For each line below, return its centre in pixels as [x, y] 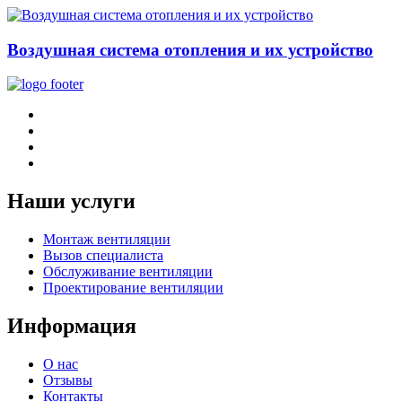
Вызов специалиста [103, 256]
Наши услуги [71, 201]
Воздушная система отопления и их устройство [190, 49]
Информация [72, 325]
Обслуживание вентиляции [128, 272]
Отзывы [68, 380]
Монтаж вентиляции [107, 240]
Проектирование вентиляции [133, 288]
